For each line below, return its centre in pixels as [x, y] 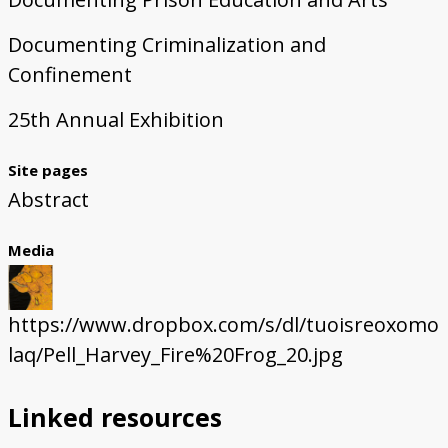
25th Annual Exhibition [115, 120]
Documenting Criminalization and [166, 45]
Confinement [69, 75]
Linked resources [114, 417]
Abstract [48, 200]
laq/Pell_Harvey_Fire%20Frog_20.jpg [175, 355]
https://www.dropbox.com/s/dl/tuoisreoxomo [223, 325]
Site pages [47, 170]
